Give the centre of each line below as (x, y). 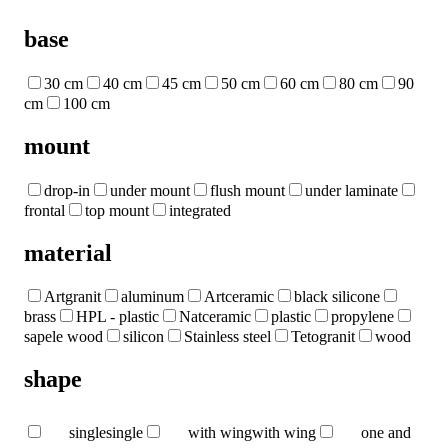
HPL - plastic (117, 317)
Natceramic (215, 317)
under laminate (351, 190)
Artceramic (239, 297)
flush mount (247, 190)
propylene (362, 317)
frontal (44, 210)
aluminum (152, 297)
